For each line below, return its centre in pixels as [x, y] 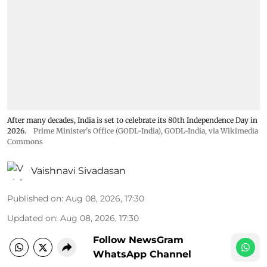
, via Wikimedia [232, 131]
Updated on [32, 218]
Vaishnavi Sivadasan [78, 170]
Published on [34, 198]
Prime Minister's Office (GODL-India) [97, 131]
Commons [25, 141]
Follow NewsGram [138, 240]
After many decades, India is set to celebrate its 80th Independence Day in [132, 120]
